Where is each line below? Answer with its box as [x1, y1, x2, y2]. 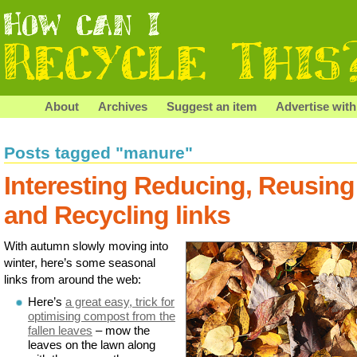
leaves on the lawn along [28, 337, 155, 351]
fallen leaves [28, 323, 92, 337]
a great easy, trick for [65, 294, 175, 308]
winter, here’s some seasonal [4, 255, 155, 269]
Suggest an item [167, 100, 257, 113]
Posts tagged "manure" [4, 143, 193, 162]
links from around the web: [4, 272, 141, 286]
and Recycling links [4, 201, 230, 229]
